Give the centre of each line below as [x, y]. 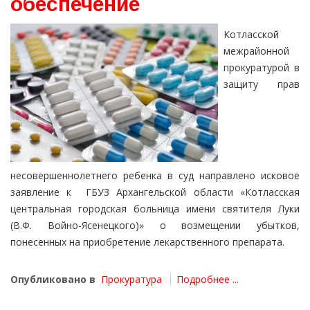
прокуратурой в [262, 68]
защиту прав [262, 84]
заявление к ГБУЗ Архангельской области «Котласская [155, 192]
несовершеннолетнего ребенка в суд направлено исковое [155, 176]
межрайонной [256, 51]
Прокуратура [131, 280]
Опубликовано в [53, 280]
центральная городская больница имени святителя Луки [155, 209]
